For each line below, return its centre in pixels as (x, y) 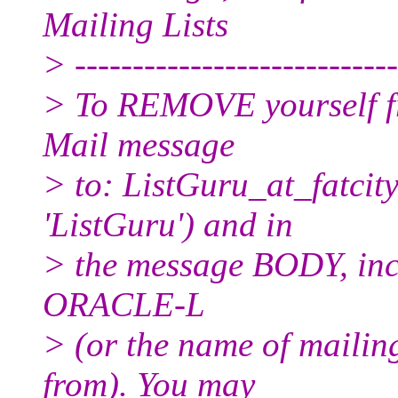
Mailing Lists (135, 24)
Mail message (139, 144)
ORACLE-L (124, 304)
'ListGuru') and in (168, 224)
